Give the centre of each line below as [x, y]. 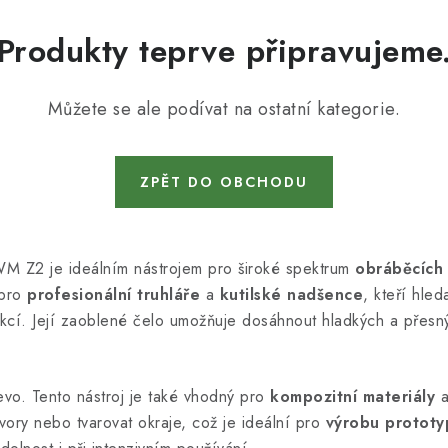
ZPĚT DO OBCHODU [224, 182]
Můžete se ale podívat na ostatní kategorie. [224, 109]
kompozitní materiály [352, 396]
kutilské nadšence [291, 294]
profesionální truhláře [113, 294]
